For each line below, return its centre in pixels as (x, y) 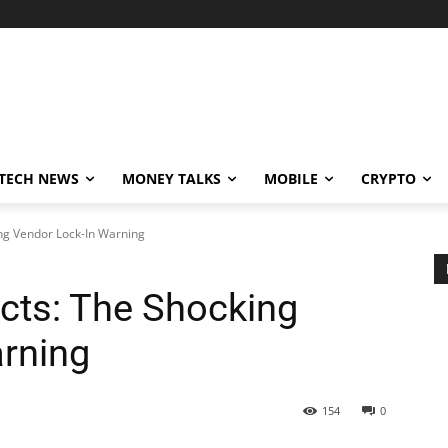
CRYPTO (388, 178)
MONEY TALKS (171, 178)
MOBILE (291, 178)
